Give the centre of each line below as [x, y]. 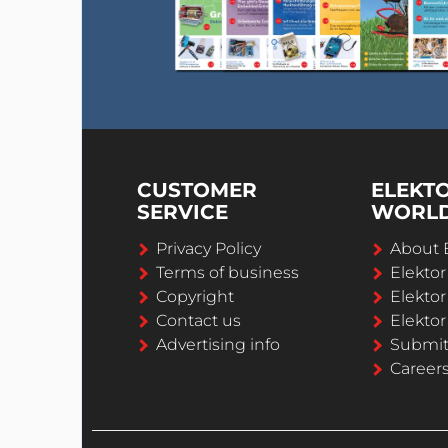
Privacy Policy [208, 248]
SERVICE [182, 211]
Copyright [195, 296]
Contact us [198, 320]
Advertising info [218, 344]
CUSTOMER [197, 189]
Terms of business [227, 272]
